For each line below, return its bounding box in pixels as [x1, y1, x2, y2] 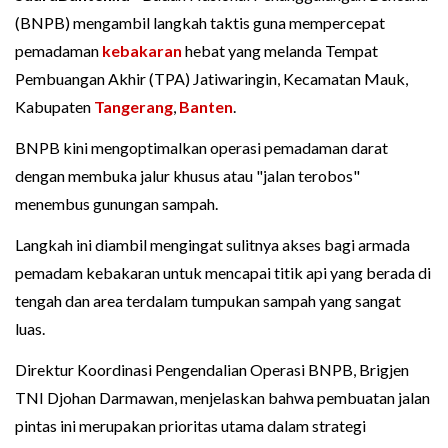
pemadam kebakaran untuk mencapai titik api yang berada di [15, 263, 431, 283]
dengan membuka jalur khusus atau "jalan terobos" [15, 166, 360, 186]
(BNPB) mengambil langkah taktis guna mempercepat [15, 13, 385, 33]
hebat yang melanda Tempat [182, 41, 378, 61]
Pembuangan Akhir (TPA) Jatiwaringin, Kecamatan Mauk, [15, 69, 408, 89]
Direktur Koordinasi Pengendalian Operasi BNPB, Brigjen [15, 360, 409, 380]
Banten [179, 97, 233, 117]
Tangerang [94, 97, 173, 117]
